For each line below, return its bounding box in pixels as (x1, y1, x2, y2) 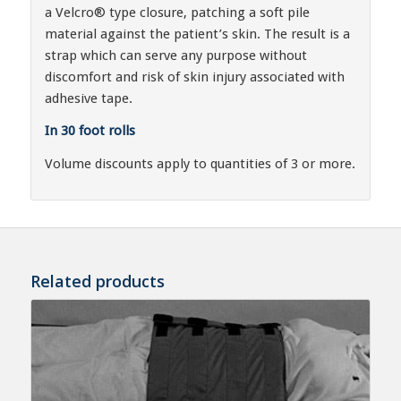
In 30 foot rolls (44, 123, 135, 140)
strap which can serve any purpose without (44, 47, 307, 64)
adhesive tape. (44, 90, 132, 107)
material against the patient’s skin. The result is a (44, 25, 350, 42)
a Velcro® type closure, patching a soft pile (44, 4, 310, 21)
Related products (30, 269, 165, 292)
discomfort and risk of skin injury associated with (44, 68, 345, 85)
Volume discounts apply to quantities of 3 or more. (44, 156, 355, 173)
